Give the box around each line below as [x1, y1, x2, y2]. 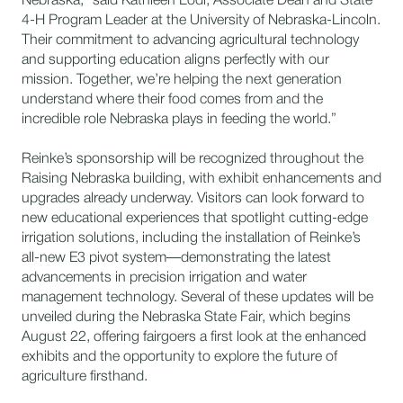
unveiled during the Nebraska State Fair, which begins [22, 311, 351, 324]
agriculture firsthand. [22, 371, 148, 383]
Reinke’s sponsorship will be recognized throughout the [22, 153, 363, 166]
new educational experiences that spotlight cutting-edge [22, 212, 368, 225]
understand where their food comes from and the [22, 94, 323, 106]
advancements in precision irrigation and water [22, 272, 307, 284]
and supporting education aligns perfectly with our [22, 54, 329, 67]
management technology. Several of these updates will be [22, 291, 373, 304]
